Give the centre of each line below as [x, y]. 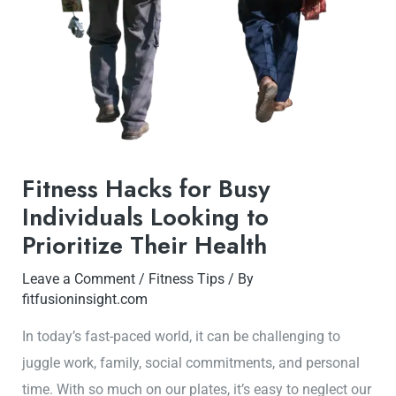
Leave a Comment [79, 278]
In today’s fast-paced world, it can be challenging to [182, 337]
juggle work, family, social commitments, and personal [191, 363]
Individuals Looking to [146, 217]
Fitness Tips [187, 278]
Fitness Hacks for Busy [147, 188]
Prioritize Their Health [145, 245]
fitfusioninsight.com [85, 299]
